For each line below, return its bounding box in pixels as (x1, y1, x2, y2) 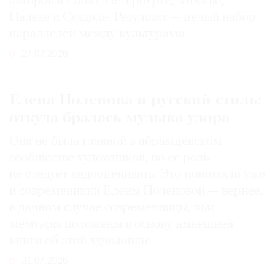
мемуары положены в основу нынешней (9, 217, 233, 231)
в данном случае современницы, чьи (9, 201, 214, 214)
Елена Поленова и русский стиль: (9, 92, 261, 108)
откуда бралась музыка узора (9, 110, 230, 126)
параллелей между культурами (9, 27, 185, 41)
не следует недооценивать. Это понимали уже (9, 168, 265, 181)
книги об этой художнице (9, 234, 151, 247)
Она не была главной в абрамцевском (9, 134, 222, 148)
